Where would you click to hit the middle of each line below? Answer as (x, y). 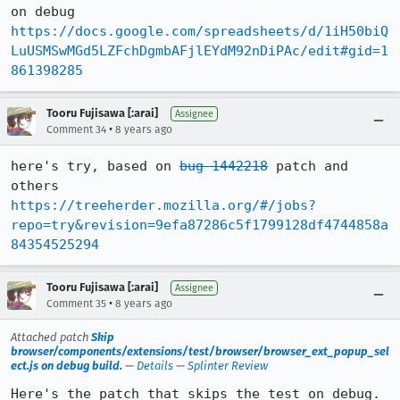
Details (155, 366)
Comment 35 (76, 304)
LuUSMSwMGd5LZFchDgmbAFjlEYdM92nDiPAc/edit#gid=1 (200, 51)
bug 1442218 (224, 166)
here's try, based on (95, 166)
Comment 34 (76, 129)
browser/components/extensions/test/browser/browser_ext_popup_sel (200, 351)
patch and (308, 166)
